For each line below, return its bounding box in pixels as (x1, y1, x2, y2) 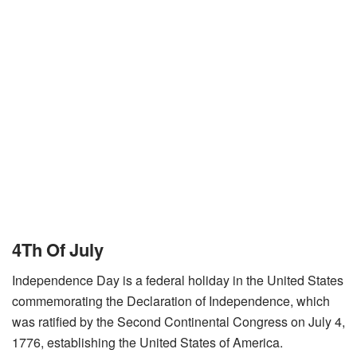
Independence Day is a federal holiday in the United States (12, 271, 343, 289)
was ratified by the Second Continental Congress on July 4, (12, 312, 345, 331)
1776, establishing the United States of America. (12, 333, 283, 351)
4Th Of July (12, 237, 104, 262)
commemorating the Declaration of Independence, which (12, 292, 330, 310)
